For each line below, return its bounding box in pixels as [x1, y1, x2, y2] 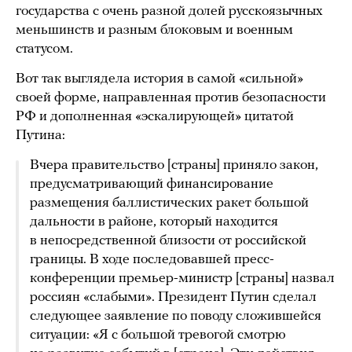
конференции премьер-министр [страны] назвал [30, 271, 335, 287]
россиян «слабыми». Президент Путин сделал [30, 290, 317, 306]
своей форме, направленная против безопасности [16, 90, 326, 106]
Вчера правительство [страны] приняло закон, [30, 158, 318, 174]
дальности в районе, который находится [30, 214, 278, 230]
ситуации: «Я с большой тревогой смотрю [30, 328, 286, 343]
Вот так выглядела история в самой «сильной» [16, 71, 303, 87]
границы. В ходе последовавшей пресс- [30, 252, 274, 268]
